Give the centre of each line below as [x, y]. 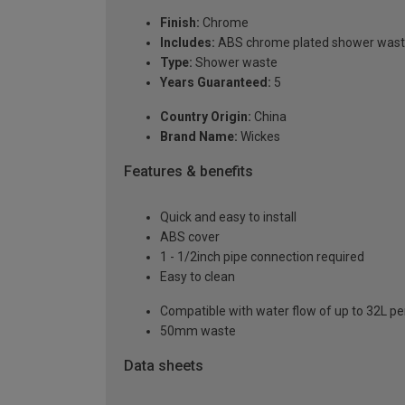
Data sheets [164, 365]
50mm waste [198, 330]
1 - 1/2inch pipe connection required [262, 256]
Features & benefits [188, 172]
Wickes [259, 137]
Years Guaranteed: [216, 83]
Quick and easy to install [228, 217]
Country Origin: [206, 117]
